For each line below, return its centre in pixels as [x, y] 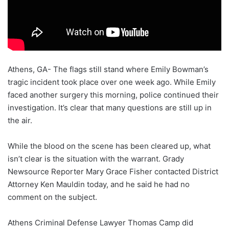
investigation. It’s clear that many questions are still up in [110, 108]
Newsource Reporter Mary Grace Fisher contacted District [113, 172]
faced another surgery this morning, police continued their [113, 95]
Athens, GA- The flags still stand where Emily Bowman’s [108, 70]
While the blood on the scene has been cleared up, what [109, 146]
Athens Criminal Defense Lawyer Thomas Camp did [100, 223]
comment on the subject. [52, 197]
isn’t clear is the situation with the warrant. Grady [96, 159]
